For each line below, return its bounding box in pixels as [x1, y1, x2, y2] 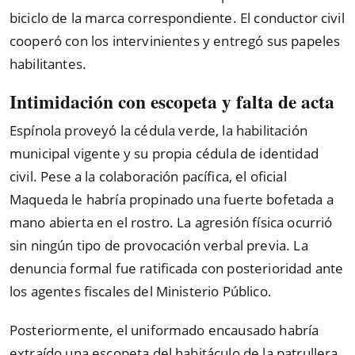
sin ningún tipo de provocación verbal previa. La [10, 236, 308, 255]
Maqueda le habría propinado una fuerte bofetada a [10, 190, 334, 209]
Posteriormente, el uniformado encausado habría [10, 320, 319, 339]
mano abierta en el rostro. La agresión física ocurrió [10, 213, 333, 232]
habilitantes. [10, 54, 87, 73]
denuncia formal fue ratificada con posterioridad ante [10, 259, 344, 278]
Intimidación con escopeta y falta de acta [10, 88, 334, 116]
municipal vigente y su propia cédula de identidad [10, 144, 319, 163]
